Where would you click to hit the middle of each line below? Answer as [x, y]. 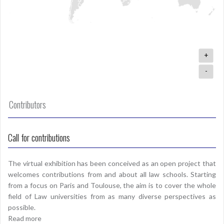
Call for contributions [39, 138]
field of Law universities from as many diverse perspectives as [112, 196]
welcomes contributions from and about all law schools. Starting [112, 174]
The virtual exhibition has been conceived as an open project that [112, 163]
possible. [22, 207]
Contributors [27, 105]
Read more [25, 218]
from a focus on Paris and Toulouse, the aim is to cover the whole [112, 185]
